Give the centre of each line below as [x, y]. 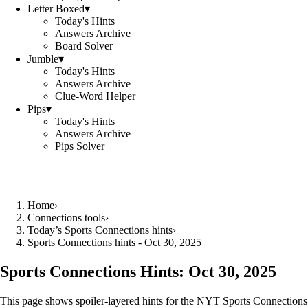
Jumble [43, 59]
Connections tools [66, 218]
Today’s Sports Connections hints [100, 230]
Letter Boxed [56, 9]
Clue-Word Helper [95, 96]
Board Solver [84, 46]
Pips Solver [80, 146]
